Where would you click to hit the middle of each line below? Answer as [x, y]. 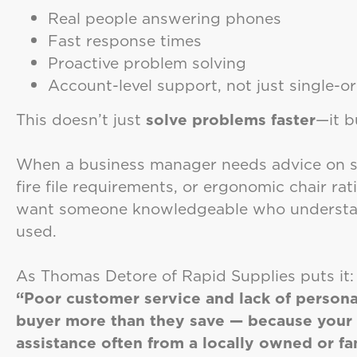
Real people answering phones [165, 18]
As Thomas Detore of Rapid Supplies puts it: [185, 275]
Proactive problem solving [147, 63]
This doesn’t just [81, 119]
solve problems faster [231, 119]
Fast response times [125, 41]
